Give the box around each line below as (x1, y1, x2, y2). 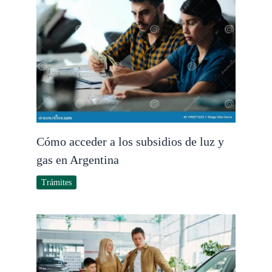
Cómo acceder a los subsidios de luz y (36, 135, 224, 149)
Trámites (41, 178, 72, 188)
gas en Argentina (36, 153, 119, 167)
